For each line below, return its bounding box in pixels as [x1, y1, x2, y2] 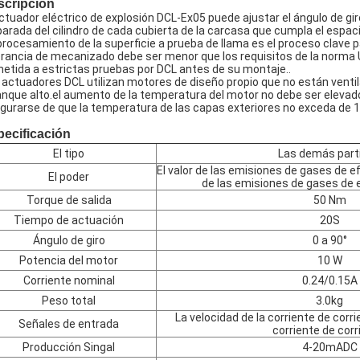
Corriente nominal [22, 274, 115, 287]
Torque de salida [26, 194, 112, 207]
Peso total [42, 294, 96, 307]
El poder [48, 170, 89, 183]
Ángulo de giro [32, 234, 105, 247]
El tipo [53, 147, 84, 160]
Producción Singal [22, 341, 115, 354]
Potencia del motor [19, 254, 118, 267]
